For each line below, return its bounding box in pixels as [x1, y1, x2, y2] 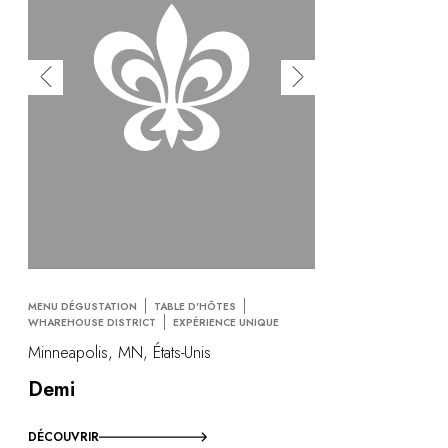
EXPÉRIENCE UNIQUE [173, 315, 279, 331]
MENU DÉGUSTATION [28, 299, 137, 315]
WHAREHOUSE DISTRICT [28, 315, 156, 331]
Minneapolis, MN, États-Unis [28, 340, 211, 364]
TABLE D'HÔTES [154, 299, 236, 315]
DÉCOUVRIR [28, 427, 99, 446]
